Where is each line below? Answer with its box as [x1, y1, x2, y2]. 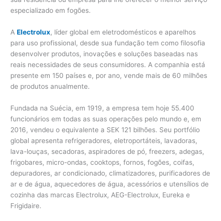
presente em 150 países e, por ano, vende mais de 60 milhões [10, 71, 208, 79]
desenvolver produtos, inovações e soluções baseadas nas [10, 49, 198, 58]
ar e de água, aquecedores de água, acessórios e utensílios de [10, 180, 209, 188]
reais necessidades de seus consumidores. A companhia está [10, 60, 206, 69]
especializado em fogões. [10, 6, 91, 15]
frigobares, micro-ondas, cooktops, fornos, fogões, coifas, [10, 158, 195, 166]
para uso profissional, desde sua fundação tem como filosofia [10, 38, 206, 47]
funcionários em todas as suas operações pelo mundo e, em [10, 114, 202, 123]
